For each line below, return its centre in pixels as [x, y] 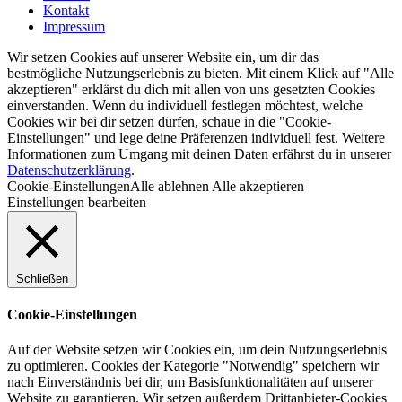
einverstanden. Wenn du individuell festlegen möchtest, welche [185, 105]
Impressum [74, 26]
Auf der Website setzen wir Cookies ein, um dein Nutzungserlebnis [197, 350]
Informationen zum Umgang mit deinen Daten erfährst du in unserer [199, 153]
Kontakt [66, 10]
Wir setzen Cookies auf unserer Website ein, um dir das [163, 57]
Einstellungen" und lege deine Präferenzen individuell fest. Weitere [196, 137]
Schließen [42, 278]
